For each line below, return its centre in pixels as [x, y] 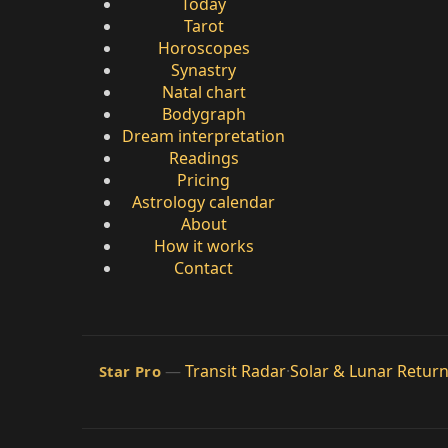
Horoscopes [203, 48]
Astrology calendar [203, 202]
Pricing [203, 180]
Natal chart [203, 92]
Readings [203, 158]
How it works [203, 246]
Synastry [203, 70]
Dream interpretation [203, 136]
